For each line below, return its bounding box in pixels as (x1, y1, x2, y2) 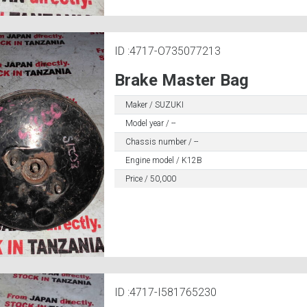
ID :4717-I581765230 (114, 286, 217, 299)
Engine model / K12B (125, 156, 202, 166)
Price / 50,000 (125, 174, 176, 184)
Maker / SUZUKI (125, 100, 184, 110)
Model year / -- (125, 119, 175, 129)
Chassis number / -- (125, 137, 198, 147)
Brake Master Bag (114, 71, 249, 90)
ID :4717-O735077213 (114, 45, 221, 58)
